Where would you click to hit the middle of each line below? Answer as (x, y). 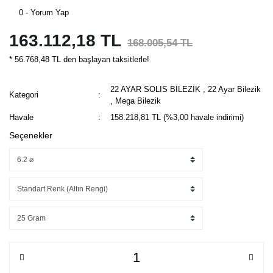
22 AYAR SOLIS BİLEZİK (156, 89)
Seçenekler (31, 135)
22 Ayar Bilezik (235, 89)
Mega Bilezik (138, 101)
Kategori (24, 95)
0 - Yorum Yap (44, 12)
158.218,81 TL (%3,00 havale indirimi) (177, 117)
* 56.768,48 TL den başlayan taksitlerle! (79, 59)
